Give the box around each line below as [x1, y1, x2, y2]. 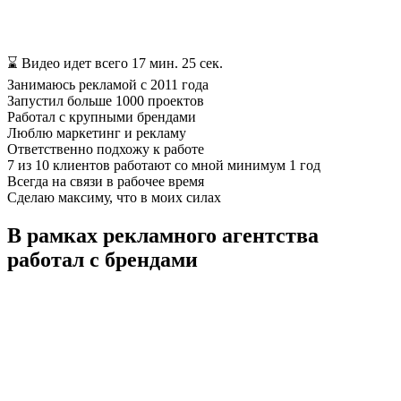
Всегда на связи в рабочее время [7, 173, 204, 189]
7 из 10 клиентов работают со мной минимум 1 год [7, 157, 320, 173]
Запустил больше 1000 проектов [7, 92, 204, 108]
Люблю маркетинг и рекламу [7, 124, 186, 141]
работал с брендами [7, 247, 198, 271]
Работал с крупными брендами [7, 108, 196, 124]
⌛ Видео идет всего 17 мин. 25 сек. [7, 55, 223, 71]
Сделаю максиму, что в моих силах [7, 189, 221, 205]
